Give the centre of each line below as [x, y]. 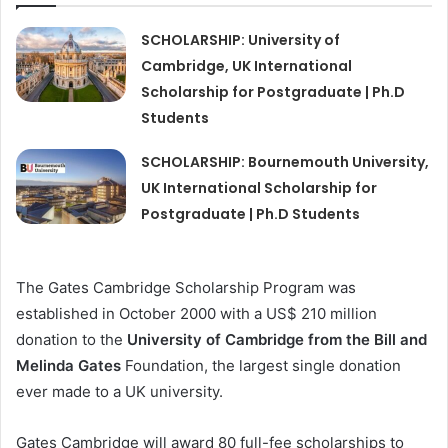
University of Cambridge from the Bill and [277, 340]
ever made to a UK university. [119, 392]
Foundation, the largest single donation [263, 366]
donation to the [71, 340]
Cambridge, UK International [247, 66]
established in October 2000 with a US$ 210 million [196, 314]
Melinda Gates [70, 366]
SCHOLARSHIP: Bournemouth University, [285, 162]
